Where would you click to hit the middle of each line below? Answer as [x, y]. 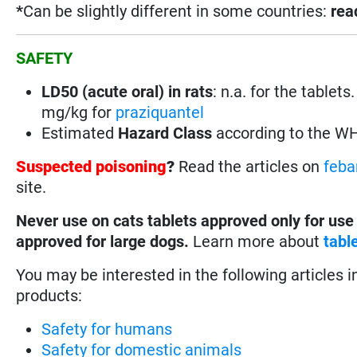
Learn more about [259, 241]
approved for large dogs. [105, 241]
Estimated [78, 133]
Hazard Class [163, 133]
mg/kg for [79, 112]
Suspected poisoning [92, 166]
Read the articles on [251, 166]
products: [49, 295]
